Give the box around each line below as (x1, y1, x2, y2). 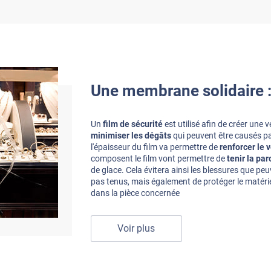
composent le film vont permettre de (90, 153, 227, 163)
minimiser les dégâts (90, 130, 171, 140)
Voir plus (117, 222, 155, 234)
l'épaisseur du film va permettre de (90, 142, 220, 152)
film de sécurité (102, 119, 163, 129)
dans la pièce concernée (90, 188, 180, 198)
